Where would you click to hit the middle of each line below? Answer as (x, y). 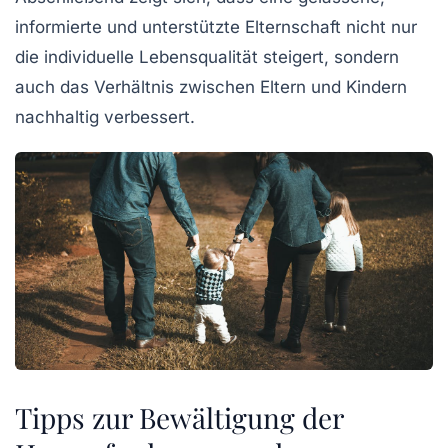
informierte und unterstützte (130, 26)
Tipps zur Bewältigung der (179, 418)
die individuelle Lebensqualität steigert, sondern (207, 56)
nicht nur (379, 26)
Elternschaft (293, 26)
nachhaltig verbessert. (105, 116)
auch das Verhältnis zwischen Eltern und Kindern (211, 86)
